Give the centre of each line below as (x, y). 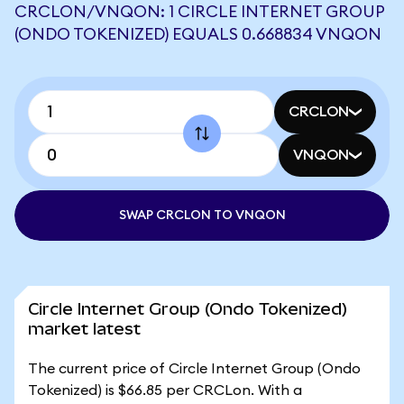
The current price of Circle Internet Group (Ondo (194, 369)
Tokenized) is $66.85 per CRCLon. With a (165, 390)
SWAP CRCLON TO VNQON (202, 216)
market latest (84, 329)
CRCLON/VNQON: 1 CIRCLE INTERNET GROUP (199, 12)
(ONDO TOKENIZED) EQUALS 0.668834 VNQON (198, 34)
